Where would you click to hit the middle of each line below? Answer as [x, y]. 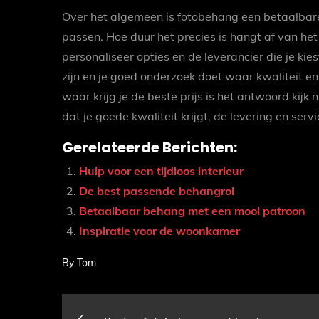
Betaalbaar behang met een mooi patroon [192, 210]
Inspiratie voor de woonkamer [159, 230]
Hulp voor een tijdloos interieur [161, 171]
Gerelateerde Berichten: [150, 147]
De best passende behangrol [157, 190]
